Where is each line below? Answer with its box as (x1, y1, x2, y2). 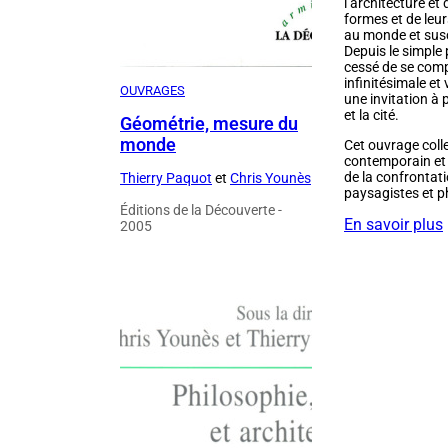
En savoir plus (344, 215, 443, 235)
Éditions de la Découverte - (120, 202, 282, 219)
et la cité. (344, 107, 399, 124)
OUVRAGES (120, 83, 185, 99)
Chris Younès (230, 170, 311, 187)
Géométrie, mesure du (120, 113, 298, 135)
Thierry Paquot (120, 170, 212, 187)
